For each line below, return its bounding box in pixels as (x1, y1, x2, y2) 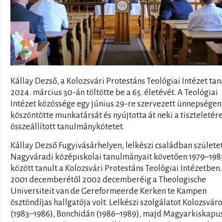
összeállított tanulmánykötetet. (10, 121, 124, 131)
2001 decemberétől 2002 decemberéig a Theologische (10, 174, 206, 184)
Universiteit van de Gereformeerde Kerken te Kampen (10, 186, 207, 196)
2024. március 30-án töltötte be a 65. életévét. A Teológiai (10, 87, 218, 97)
